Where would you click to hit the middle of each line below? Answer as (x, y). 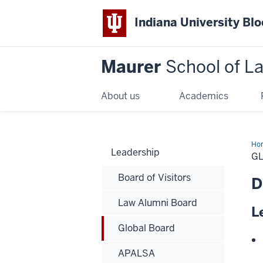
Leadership (135, 152)
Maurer (133, 67)
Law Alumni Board (158, 203)
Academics (204, 96)
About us (120, 96)
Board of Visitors (154, 177)
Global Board (146, 228)
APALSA (136, 253)
